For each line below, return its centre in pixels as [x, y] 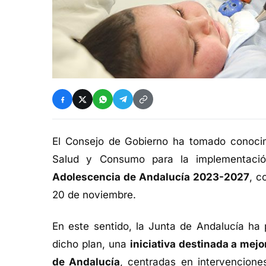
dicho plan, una [91, 244]
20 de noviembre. [94, 195]
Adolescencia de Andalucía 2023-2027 [151, 177]
